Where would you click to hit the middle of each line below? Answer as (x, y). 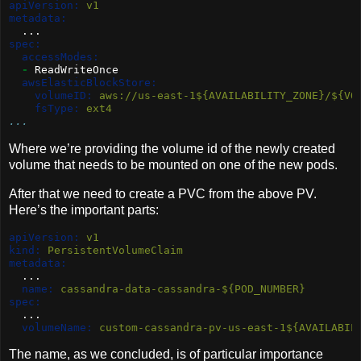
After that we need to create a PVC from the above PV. (163, 193)
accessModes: (60, 57)
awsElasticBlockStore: (89, 83)
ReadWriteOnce (73, 70)
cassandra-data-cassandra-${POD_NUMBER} (180, 288)
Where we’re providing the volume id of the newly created (172, 148)
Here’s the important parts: (84, 210)
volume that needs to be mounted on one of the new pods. (173, 164)
